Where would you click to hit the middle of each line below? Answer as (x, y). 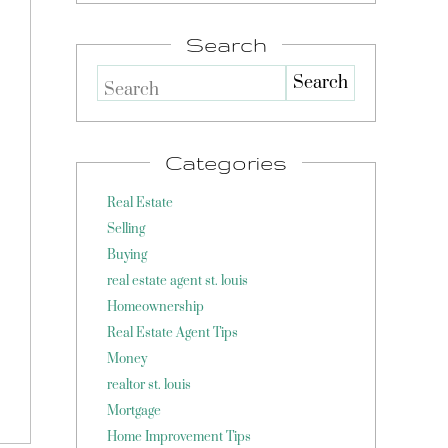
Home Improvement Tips (179, 437)
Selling (126, 229)
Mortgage (134, 411)
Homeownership (155, 307)
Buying (127, 255)
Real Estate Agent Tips (172, 333)
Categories (226, 162)
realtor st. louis (149, 385)
